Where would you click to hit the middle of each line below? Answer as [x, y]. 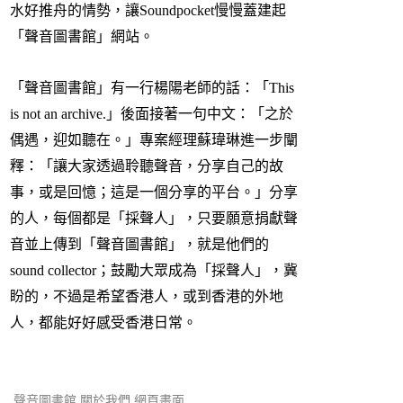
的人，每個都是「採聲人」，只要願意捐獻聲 [154, 219]
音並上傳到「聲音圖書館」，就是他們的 [139, 245]
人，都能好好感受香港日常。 [103, 323]
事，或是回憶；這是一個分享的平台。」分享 [154, 193]
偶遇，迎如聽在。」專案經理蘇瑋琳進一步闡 [154, 140]
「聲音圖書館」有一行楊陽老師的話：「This [152, 88]
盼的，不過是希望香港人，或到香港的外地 [147, 297]
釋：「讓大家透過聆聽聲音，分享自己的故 [147, 166]
